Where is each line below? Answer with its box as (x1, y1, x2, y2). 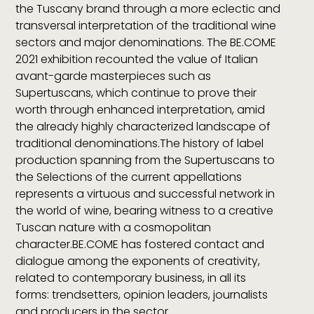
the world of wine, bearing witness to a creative (15, 202, 274, 219)
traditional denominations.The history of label (15, 135, 264, 151)
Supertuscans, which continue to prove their (15, 84, 257, 101)
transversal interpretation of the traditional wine (15, 17, 277, 34)
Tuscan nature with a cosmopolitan (15, 219, 212, 235)
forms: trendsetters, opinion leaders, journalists (15, 286, 268, 303)
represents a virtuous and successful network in (15, 185, 275, 202)
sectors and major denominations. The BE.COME (15, 34, 277, 50)
